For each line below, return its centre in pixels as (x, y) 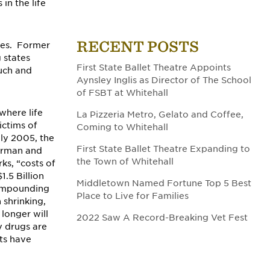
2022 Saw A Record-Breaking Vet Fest (162, 218)
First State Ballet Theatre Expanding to (163, 149)
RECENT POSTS (138, 47)
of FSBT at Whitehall (122, 93)
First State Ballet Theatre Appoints (154, 67)
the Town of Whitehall (125, 162)
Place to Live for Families (133, 196)
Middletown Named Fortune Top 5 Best (164, 183)
